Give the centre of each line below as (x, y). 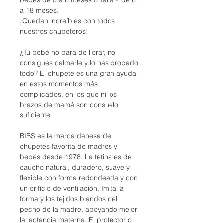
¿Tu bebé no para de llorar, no (68, 52)
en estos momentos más (59, 83)
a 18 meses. (39, 10)
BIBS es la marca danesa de (65, 136)
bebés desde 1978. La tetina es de (76, 157)
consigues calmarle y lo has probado (79, 62)
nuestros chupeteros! (54, 31)
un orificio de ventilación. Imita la (72, 188)
